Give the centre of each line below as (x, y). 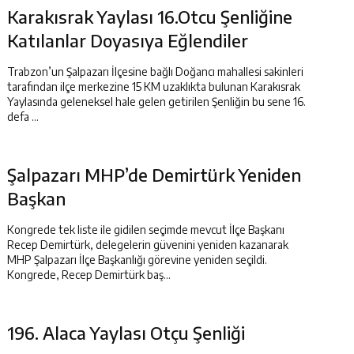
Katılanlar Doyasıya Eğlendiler (128, 40)
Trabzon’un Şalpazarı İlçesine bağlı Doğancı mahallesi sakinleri (155, 72)
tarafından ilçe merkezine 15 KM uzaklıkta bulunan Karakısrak (154, 87)
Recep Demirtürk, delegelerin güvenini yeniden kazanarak (148, 245)
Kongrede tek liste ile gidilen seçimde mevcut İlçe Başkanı (146, 230)
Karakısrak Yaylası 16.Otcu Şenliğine (150, 17)
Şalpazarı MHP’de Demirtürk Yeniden (154, 175)
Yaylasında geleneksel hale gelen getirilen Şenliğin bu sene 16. (156, 102)
